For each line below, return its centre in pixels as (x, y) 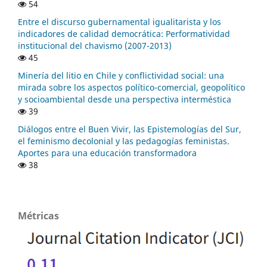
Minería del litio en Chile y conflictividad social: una (121, 76)
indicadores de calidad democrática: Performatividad (124, 34)
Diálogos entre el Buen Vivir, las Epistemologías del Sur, (130, 129)
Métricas (38, 216)
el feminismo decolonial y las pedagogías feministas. (124, 141)
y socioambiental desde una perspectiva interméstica (125, 100)
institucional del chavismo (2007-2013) (95, 46)
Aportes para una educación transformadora (107, 153)
